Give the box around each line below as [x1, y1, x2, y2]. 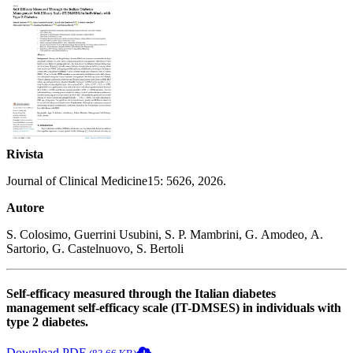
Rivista [6, 147, 43, 161]
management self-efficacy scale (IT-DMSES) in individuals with [6, 301, 341, 315]
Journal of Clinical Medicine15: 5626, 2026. [6, 173, 226, 188]
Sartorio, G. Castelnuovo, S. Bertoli [6, 241, 184, 255]
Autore [6, 200, 44, 214]
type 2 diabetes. [6, 315, 88, 329]
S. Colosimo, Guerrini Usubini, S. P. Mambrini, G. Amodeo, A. [6, 227, 323, 241]
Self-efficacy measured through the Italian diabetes [6, 287, 276, 301]
